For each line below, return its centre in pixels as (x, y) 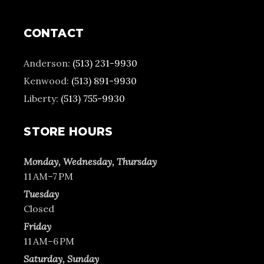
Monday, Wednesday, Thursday (90, 161)
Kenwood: (48, 80)
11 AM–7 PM (49, 176)
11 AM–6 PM (49, 241)
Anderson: (48, 63)
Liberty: (42, 98)
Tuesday (42, 194)
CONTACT (54, 33)
